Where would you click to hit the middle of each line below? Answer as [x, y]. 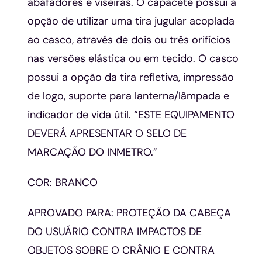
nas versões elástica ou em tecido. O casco [133, 58]
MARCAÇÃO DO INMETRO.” [93, 152]
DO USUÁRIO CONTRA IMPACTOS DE [115, 231]
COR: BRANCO [63, 182]
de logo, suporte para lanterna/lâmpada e [129, 96]
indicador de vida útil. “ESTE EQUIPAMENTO [131, 114]
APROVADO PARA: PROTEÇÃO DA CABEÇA [130, 213]
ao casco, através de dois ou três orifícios [129, 39]
